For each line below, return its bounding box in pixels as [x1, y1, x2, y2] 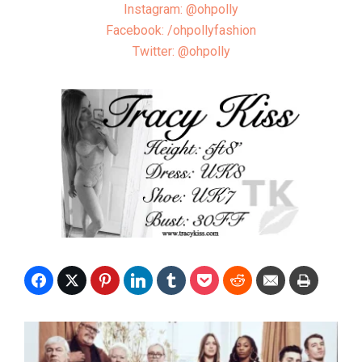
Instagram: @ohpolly [124, 2, 238, 18]
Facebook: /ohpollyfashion [106, 23, 256, 39]
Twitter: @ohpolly [132, 44, 230, 60]
